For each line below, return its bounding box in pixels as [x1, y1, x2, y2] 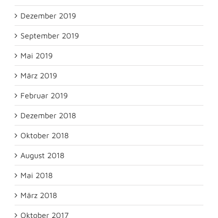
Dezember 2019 [20, 11, 76, 20]
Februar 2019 [20, 91, 68, 100]
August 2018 [20, 151, 64, 160]
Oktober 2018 [20, 131, 69, 140]
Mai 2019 [20, 51, 53, 60]
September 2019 [20, 31, 79, 40]
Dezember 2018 [20, 111, 76, 120]
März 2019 [20, 71, 57, 80]
